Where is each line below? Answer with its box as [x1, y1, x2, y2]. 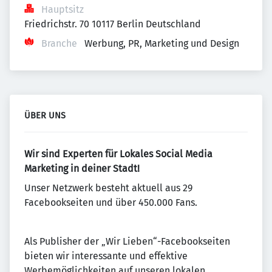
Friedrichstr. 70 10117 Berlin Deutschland [24, 18, 201, 30]
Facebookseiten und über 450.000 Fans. [24, 197, 197, 208]
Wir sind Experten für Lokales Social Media [24, 148, 212, 160]
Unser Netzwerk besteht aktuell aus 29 [24, 182, 192, 194]
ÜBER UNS [24, 110, 66, 121]
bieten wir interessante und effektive [24, 250, 188, 262]
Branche [41, 38, 77, 49]
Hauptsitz [41, 4, 84, 15]
